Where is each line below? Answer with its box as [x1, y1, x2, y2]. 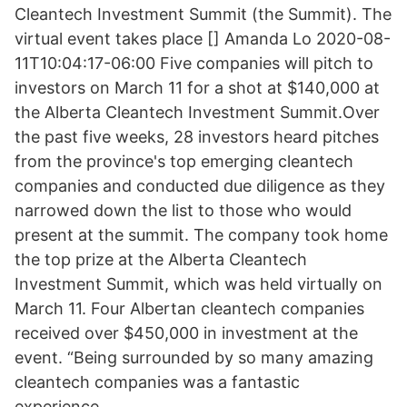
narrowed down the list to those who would [15, 201, 352, 220]
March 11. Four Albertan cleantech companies [15, 299, 364, 318]
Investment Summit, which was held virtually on [15, 274, 382, 293]
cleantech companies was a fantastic [15, 372, 300, 392]
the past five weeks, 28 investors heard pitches [15, 127, 379, 146]
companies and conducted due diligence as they [15, 176, 385, 195]
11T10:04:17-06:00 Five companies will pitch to [15, 54, 373, 73]
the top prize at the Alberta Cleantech [15, 250, 307, 269]
